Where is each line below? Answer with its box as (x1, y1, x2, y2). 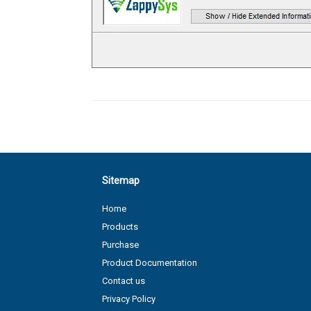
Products (102, 221, 138, 232)
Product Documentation (102, 257, 197, 268)
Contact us (102, 275, 145, 286)
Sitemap (102, 174, 140, 186)
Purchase (102, 239, 139, 250)
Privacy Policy (102, 293, 155, 304)
